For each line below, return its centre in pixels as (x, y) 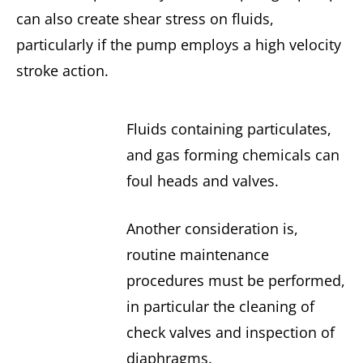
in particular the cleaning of (220, 307)
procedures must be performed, (235, 281)
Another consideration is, (212, 229)
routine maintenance (197, 255)
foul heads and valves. (202, 181)
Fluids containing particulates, (228, 129)
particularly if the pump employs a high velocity (179, 44)
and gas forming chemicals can (233, 155)
